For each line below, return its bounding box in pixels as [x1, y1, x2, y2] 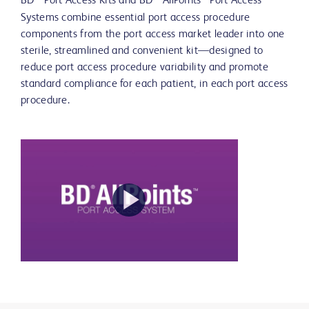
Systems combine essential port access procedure [21, 12, 250, 24]
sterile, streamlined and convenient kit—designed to [21, 46, 263, 57]
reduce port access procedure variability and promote [21, 62, 268, 74]
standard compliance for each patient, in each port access [21, 79, 288, 90]
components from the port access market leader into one [21, 29, 285, 41]
